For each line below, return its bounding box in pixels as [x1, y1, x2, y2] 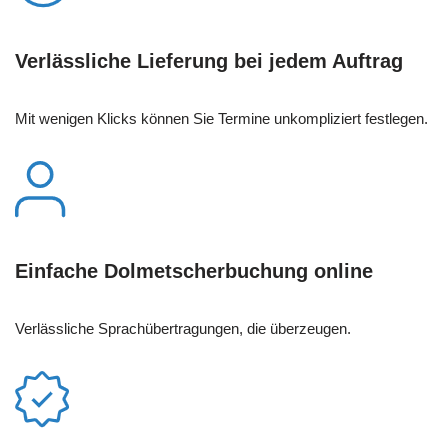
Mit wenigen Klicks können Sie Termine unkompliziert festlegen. [15, 109, 428, 127]
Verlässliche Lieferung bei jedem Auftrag [15, 49, 403, 72]
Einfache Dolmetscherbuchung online [15, 259, 373, 282]
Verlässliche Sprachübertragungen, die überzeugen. [15, 319, 351, 337]
